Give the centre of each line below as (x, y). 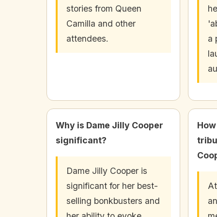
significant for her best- (112, 186)
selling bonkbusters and (113, 201)
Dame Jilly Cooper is (107, 171)
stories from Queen (104, 9)
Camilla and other (101, 24)
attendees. (87, 39)
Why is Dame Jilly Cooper (109, 125)
